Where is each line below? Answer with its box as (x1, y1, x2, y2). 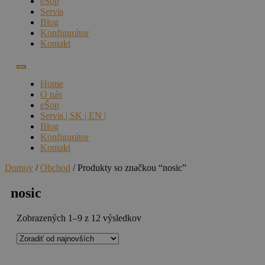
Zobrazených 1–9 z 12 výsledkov (17, 213, 141, 224)
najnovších (141, 234, 181, 244)
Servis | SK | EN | (40, 111, 106, 121)
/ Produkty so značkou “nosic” (70, 163, 186, 173)
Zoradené (141, 212, 176, 223)
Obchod (40, 163, 70, 173)
